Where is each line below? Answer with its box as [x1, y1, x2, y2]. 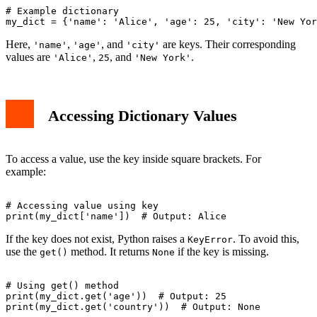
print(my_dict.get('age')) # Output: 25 [6, 290, 226, 301]
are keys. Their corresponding [160, 38, 296, 51]
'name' [33, 40, 67, 51]
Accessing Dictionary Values [48, 107, 237, 125]
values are [6, 51, 53, 64]
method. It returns [68, 245, 152, 258]
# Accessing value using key [6, 200, 158, 211]
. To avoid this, [233, 232, 299, 245]
